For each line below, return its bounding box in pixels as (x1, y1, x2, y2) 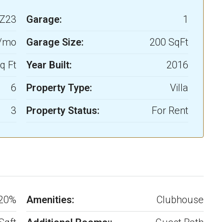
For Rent (152, 105, 188, 117)
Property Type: (26, 82, 92, 94)
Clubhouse (157, 194, 204, 206)
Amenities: (26, 194, 74, 206)
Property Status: (26, 105, 100, 117)
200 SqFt (150, 36, 188, 49)
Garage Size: (26, 36, 84, 49)
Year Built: (26, 59, 72, 71)
